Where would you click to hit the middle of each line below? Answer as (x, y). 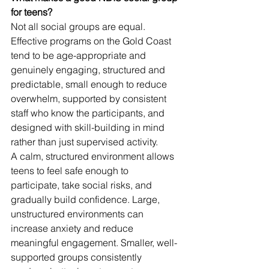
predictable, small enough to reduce (90, 84)
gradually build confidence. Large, (86, 199)
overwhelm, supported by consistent (90, 98)
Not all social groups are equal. (79, 26)
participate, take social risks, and (83, 185)
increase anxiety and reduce (73, 228)
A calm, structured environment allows (94, 156)
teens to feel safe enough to (71, 171)
